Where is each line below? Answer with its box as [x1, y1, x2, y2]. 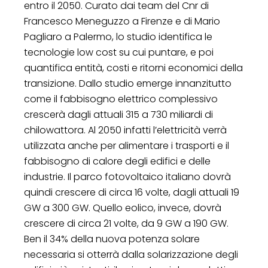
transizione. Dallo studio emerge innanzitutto [24, 76, 232, 90]
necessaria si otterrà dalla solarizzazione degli [24, 247, 238, 261]
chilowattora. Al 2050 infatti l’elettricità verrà [24, 123, 227, 137]
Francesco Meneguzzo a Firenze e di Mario [24, 14, 220, 28]
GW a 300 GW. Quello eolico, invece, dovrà [24, 200, 221, 215]
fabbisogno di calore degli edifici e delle [24, 154, 211, 168]
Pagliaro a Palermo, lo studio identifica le [24, 29, 212, 44]
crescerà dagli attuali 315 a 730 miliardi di [24, 107, 213, 121]
